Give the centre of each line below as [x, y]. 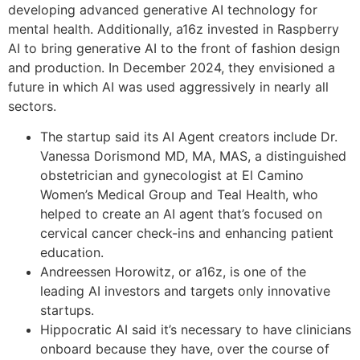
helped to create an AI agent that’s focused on [181, 214]
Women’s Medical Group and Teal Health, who [179, 195]
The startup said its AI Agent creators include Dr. [189, 137]
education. [72, 253]
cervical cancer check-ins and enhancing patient [187, 233]
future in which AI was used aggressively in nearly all [168, 87]
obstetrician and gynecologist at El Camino [172, 176]
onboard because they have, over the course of [185, 349]
